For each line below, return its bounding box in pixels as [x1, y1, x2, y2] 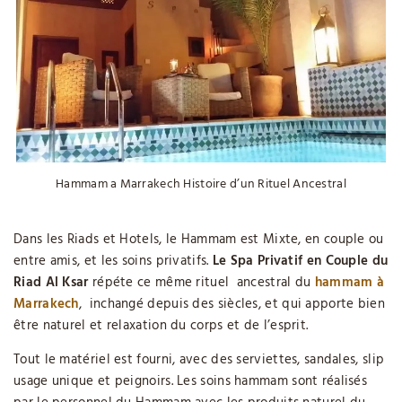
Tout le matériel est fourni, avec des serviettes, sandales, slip [13, 349, 385, 371]
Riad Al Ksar [13, 272, 89, 294]
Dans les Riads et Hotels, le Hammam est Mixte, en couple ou [13, 229, 384, 251]
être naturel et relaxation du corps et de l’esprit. [13, 315, 309, 337]
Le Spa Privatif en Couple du [212, 250, 389, 273]
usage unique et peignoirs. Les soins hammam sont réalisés [13, 371, 368, 393]
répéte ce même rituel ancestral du [88, 272, 315, 294]
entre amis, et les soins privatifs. [13, 250, 213, 273]
